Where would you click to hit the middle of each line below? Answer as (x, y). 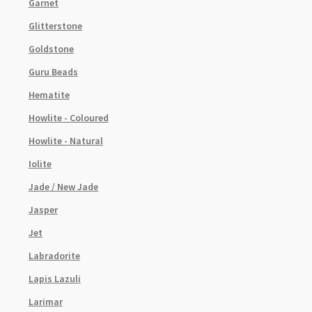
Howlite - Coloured (68, 117)
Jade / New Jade (63, 186)
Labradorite (54, 255)
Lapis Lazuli (54, 278)
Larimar (45, 301)
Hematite (49, 94)
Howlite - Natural (65, 140)
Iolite (40, 163)
